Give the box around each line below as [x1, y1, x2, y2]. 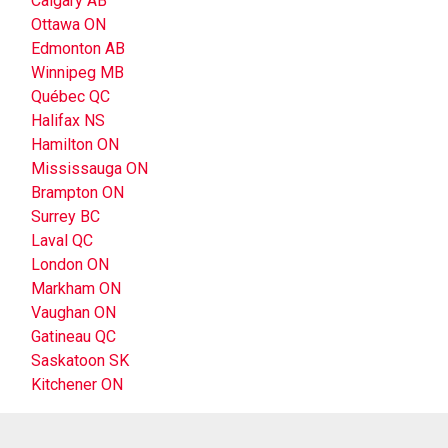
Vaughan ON [31, 302, 116, 322]
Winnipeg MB [31, 62, 124, 82]
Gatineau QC [31, 326, 116, 346]
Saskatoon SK [31, 350, 129, 370]
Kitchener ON [31, 374, 123, 394]
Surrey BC [31, 206, 100, 226]
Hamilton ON [31, 134, 119, 154]
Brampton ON [31, 182, 124, 202]
